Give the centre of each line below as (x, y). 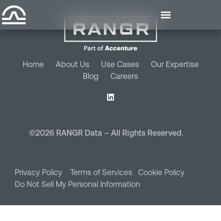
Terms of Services (104, 172)
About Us (72, 64)
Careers (124, 76)
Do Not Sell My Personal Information (77, 184)
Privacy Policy (42, 172)
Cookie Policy (161, 172)
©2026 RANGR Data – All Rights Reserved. (106, 133)
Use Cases (120, 64)
